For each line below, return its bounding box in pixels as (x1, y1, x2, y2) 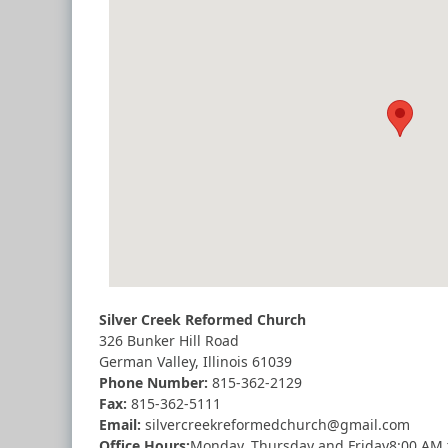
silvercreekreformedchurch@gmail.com (141, 415, 410, 434)
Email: (99, 415, 141, 434)
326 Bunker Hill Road (99, 331, 239, 350)
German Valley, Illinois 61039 (99, 352, 292, 371)
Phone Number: (99, 373, 208, 392)
